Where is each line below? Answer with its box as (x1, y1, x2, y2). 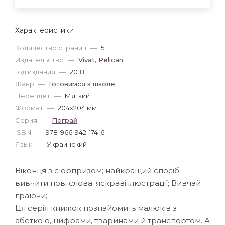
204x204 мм (58, 103, 97, 112)
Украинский (47, 140, 87, 148)
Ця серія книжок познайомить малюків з (15, 203, 177, 213)
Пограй (52, 116, 77, 124)
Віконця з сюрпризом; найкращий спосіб (15, 165, 179, 175)
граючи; (15, 190, 47, 200)
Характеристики (15, 25, 74, 35)
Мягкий (65, 91, 90, 100)
